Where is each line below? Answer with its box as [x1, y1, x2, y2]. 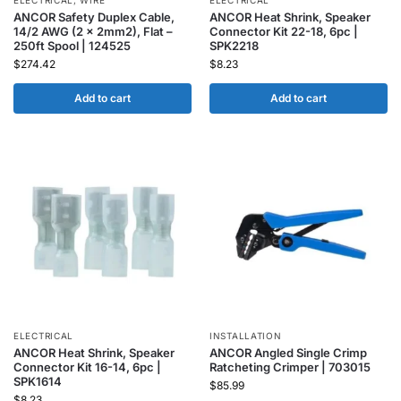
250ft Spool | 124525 [13, 38, 131, 53]
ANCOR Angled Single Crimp [209, 346, 367, 360]
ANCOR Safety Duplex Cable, [13, 10, 175, 24]
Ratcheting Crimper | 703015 [209, 360, 371, 374]
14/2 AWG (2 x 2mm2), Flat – [13, 24, 173, 38]
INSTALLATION [209, 330, 282, 341]
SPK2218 [209, 38, 259, 53]
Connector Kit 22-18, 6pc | [209, 24, 358, 38]
